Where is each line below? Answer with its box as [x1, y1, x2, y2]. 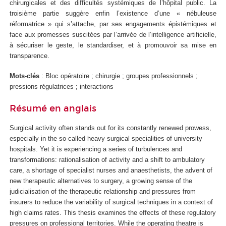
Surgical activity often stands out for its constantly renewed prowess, [10, 124, 211, 132]
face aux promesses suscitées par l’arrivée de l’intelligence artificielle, [10, 30, 216, 38]
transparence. [10, 51, 49, 60]
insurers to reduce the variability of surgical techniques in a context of [10, 198, 213, 206]
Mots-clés [10, 72, 39, 80]
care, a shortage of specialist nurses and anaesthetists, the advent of [10, 166, 212, 175]
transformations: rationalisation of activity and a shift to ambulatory [10, 156, 205, 164]
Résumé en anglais [10, 102, 96, 114]
